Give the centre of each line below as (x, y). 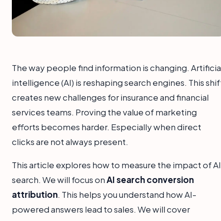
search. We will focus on (59, 179)
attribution (35, 194)
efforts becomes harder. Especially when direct (107, 127)
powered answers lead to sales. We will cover (101, 209)
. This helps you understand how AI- (127, 194)
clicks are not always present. (70, 141)
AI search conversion (150, 179)
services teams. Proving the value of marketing (104, 112)
